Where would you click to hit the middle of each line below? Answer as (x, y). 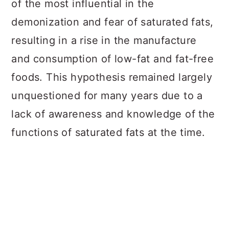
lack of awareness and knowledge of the (113, 114)
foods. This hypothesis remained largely (112, 77)
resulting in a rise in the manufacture (104, 40)
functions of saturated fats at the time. (108, 132)
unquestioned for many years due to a (107, 96)
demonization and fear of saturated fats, (112, 22)
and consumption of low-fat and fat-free (112, 59)
